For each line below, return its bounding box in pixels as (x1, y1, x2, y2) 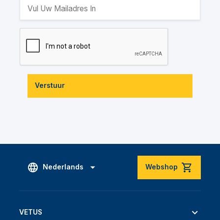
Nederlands (42, 163, 83, 171)
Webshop (145, 163, 178, 171)
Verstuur (35, 82, 65, 90)
